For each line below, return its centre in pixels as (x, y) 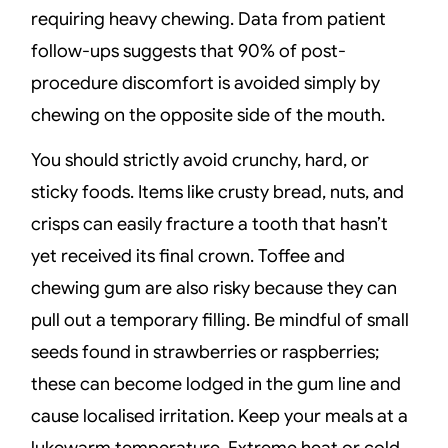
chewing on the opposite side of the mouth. (208, 115)
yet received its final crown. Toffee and (188, 255)
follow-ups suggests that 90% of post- (189, 51)
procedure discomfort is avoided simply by (206, 83)
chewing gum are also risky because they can (214, 287)
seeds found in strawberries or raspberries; (205, 351)
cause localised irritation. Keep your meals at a (220, 415)
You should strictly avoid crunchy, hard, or (200, 159)
